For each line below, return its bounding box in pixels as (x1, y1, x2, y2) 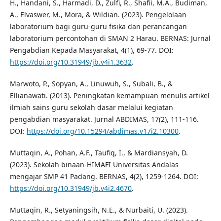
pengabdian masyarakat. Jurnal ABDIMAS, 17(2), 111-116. (9, 114, 199, 124)
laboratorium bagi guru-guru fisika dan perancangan (9, 22, 187, 32)
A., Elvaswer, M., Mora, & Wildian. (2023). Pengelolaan (9, 10, 186, 20)
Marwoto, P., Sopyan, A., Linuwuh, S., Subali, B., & (9, 79, 173, 89)
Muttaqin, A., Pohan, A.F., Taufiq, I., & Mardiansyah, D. (9, 148, 188, 158)
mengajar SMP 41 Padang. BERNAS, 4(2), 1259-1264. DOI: (9, 172, 198, 182)
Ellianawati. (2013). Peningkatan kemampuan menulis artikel (9, 91, 210, 101)
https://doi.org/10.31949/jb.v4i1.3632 (9, 57, 132, 67)
